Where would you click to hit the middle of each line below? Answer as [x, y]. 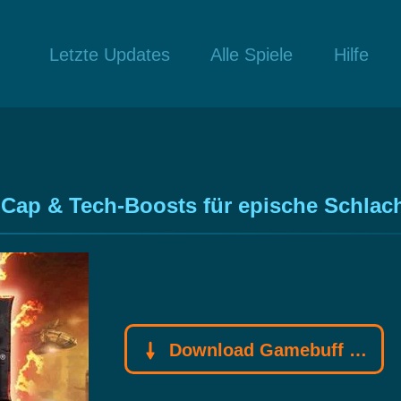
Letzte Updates [109, 54]
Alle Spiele [252, 54]
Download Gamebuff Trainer [256, 350]
